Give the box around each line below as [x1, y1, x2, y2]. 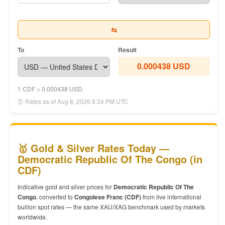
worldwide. [18, 212, 47, 221]
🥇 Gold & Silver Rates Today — [18, 141, 169, 155]
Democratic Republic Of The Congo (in [18, 152, 202, 166]
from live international [141, 192, 201, 201]
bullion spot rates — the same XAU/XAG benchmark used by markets [18, 202, 205, 211]
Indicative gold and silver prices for [18, 182, 114, 191]
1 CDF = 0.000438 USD [18, 84, 82, 93]
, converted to [36, 192, 74, 201]
